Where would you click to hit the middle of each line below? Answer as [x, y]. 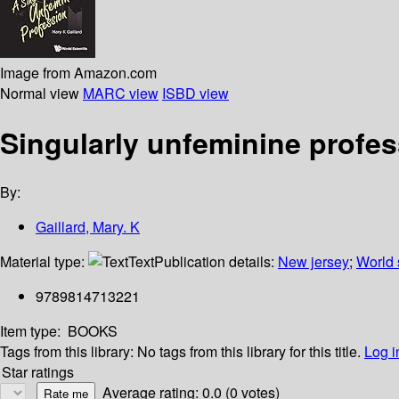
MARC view [121, 93]
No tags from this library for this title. [249, 352]
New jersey [313, 262]
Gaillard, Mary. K [88, 227]
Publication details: [216, 262]
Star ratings [38, 372]
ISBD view [195, 93]
